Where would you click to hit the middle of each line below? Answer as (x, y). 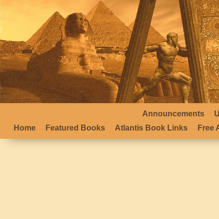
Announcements (173, 114)
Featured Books (75, 128)
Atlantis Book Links (151, 128)
